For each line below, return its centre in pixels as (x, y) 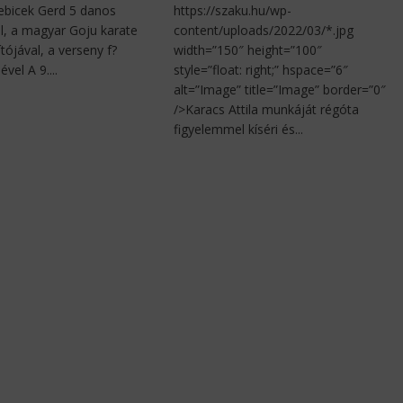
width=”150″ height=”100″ (248, 50)
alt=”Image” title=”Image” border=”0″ (280, 90)
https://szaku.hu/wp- (233, 11)
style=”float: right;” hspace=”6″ (261, 70)
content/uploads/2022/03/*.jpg (264, 31)
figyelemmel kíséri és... (239, 130)
